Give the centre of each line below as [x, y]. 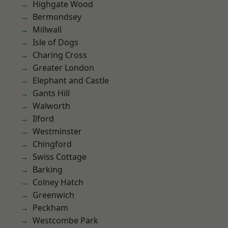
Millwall [47, 30]
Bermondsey [57, 17]
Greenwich [53, 195]
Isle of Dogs [55, 42]
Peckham [50, 208]
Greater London [63, 68]
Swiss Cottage [60, 157]
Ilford [43, 119]
